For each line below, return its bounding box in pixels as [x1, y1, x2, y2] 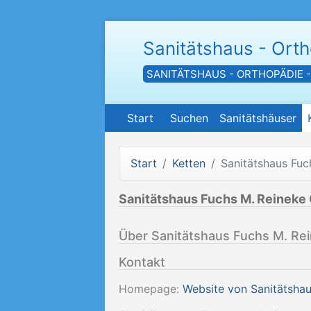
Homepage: [119, 282, 183, 296]
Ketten [172, 156, 205, 170]
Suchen [170, 111, 208, 125]
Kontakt [119, 255, 165, 269]
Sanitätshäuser [219, 111, 296, 125]
